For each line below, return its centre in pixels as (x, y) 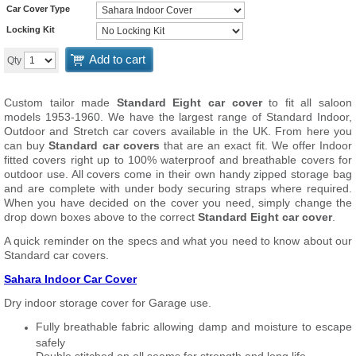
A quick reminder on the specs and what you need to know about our (178, 241)
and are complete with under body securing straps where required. (178, 188)
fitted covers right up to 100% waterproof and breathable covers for (178, 160)
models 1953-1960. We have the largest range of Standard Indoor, (178, 117)
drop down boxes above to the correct (101, 217)
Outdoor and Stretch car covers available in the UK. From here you (178, 131)
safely (50, 342)
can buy (27, 145)
